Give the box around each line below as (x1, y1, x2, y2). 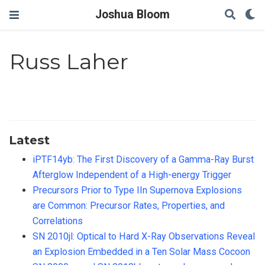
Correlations (33, 215, 83, 227)
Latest (9, 132, 50, 147)
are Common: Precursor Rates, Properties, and (33, 199, 225, 211)
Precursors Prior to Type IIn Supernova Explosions (33, 184, 242, 196)
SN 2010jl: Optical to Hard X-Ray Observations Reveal (33, 230, 255, 242)
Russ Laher (9, 49, 129, 75)
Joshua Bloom (95, 8, 170, 21)
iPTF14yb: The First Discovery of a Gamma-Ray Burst (33, 153, 254, 165)
